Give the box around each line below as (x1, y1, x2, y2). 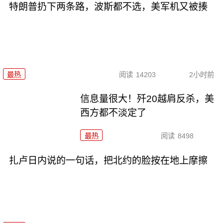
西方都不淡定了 (80, 108, 147, 118)
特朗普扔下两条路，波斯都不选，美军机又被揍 (8, 1, 208, 12)
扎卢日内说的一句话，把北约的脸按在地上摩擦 (8, 155, 208, 166)
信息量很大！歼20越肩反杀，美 (80, 94, 215, 105)
